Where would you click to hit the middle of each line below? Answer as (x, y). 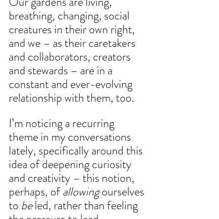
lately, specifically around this (77, 151)
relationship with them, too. (71, 98)
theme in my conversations (71, 137)
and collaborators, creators (71, 57)
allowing (81, 192)
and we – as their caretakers (73, 43)
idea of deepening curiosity (71, 164)
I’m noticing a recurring (63, 123)
